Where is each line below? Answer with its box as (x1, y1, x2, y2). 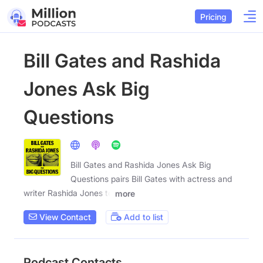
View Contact (37, 212, 91, 222)
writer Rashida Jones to (23, 188, 113, 198)
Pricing (200, 11, 227, 22)
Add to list (122, 212, 163, 222)
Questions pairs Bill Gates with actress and (70, 174, 232, 184)
